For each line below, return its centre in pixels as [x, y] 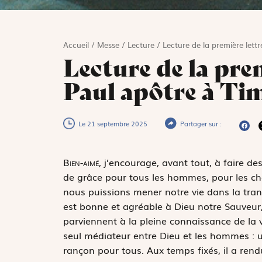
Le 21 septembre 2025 [113, 123]
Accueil [76, 44]
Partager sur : [201, 123]
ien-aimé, [85, 162]
